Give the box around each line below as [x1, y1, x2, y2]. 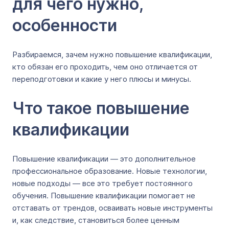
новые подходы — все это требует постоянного [12, 178, 193, 188]
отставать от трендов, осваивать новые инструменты [12, 203, 213, 213]
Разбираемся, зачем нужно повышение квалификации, [12, 50, 212, 59]
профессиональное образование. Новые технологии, [12, 166, 207, 176]
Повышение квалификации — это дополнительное [12, 154, 196, 164]
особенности [12, 15, 117, 35]
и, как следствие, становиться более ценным [12, 215, 179, 225]
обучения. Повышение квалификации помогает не [12, 191, 195, 200]
